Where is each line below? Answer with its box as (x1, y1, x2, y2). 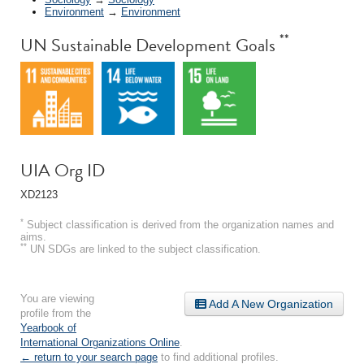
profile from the (20, 306, 91, 319)
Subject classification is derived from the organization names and (24, 218, 334, 231)
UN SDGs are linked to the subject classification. (27, 242, 261, 255)
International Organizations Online (20, 336, 180, 349)
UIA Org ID (20, 156, 105, 184)
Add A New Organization (206, 297, 333, 310)
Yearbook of (20, 321, 76, 334)
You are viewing (20, 292, 94, 305)
